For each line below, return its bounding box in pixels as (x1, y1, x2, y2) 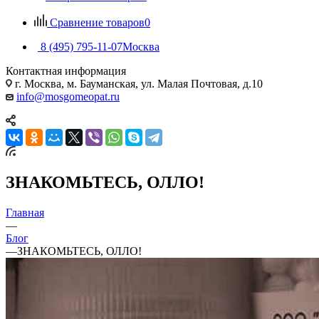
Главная (6, 206, 44, 219)
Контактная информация (6, 64, 126, 77)
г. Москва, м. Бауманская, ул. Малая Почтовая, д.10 (12, 77, 263, 90)
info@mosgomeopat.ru (16, 90, 120, 103)
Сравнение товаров (50, 16, 145, 28)
